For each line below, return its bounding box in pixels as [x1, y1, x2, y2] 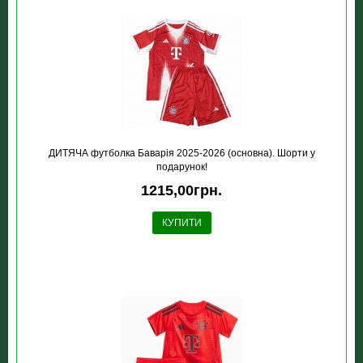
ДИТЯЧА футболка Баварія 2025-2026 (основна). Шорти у [48, 147, 315, 160]
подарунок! [156, 161, 207, 173]
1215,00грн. [141, 182, 222, 199]
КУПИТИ [161, 217, 202, 229]
